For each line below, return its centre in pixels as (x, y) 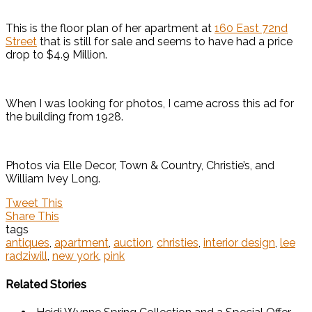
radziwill (26, 256)
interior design (239, 243)
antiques (28, 243)
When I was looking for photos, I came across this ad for (150, 104)
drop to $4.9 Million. (56, 55)
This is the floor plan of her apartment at (110, 29)
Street (21, 42)
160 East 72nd (251, 29)
